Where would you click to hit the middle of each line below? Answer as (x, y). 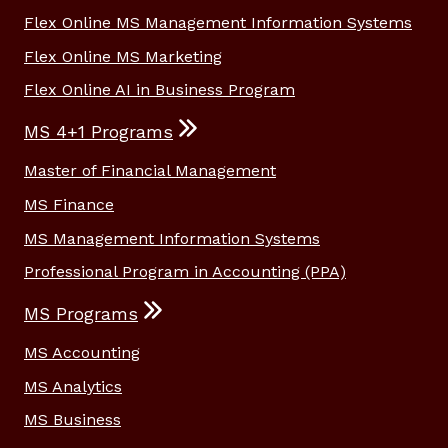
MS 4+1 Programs (98, 132)
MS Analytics (73, 386)
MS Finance (69, 205)
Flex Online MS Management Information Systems (218, 23)
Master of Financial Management (150, 171)
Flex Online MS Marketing (123, 56)
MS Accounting (82, 353)
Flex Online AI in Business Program (159, 90)
